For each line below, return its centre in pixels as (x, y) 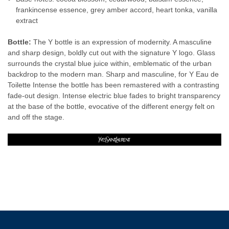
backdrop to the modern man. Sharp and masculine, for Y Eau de (113, 74)
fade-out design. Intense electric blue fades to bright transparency (114, 96)
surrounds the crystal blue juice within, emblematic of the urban (110, 64)
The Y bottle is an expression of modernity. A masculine (121, 42)
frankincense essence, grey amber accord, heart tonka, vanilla (117, 10)
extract (27, 21)
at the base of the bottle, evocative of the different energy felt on (111, 107)
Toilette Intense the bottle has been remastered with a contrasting (113, 85)
